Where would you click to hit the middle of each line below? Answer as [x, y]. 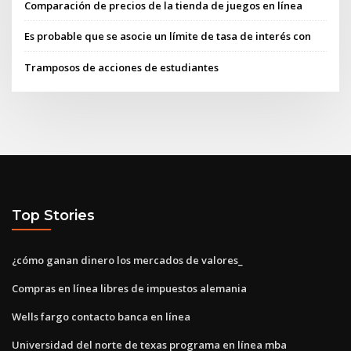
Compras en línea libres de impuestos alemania [129, 288]
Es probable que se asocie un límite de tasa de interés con [168, 36]
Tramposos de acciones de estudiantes [122, 67]
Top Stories [53, 215]
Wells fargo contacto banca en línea [101, 316]
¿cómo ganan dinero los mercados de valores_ [127, 260]
